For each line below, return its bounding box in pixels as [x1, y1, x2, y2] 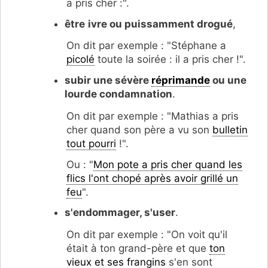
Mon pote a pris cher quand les [93, 158, 242, 170]
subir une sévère [64, 74, 151, 87]
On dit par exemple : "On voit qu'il [66, 229, 227, 241]
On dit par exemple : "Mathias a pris [66, 109, 239, 122]
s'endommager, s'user [64, 206, 175, 219]
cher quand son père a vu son [66, 123, 212, 136]
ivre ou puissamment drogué [87, 17, 233, 30]
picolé [66, 53, 95, 66]
